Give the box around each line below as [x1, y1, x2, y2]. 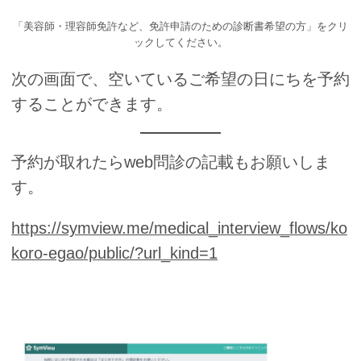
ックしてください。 [133, 36, 228, 49]
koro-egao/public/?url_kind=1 [11, 243, 218, 262]
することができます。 [11, 94, 172, 113]
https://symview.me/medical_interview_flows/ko [11, 218, 347, 237]
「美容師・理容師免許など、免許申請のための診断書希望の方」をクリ [13, 20, 348, 33]
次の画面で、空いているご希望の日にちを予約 [11, 69, 350, 88]
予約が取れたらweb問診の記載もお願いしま [11, 152, 330, 171]
